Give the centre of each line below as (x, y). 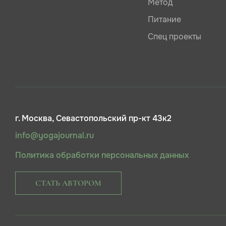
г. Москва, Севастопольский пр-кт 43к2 (93, 119)
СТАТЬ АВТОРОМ (68, 183)
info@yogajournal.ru (54, 136)
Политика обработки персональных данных (102, 155)
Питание (164, 20)
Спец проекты (174, 37)
